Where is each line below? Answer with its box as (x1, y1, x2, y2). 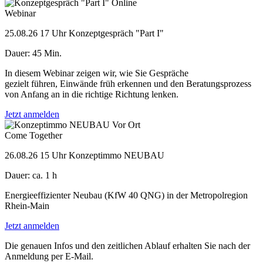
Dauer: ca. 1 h (5, 170, 57, 180)
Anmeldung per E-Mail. (5, 251, 93, 261)
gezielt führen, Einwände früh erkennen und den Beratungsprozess (5, 78, 251, 89)
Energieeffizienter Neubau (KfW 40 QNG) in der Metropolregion (5, 190, 248, 200)
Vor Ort (112, 119, 140, 130)
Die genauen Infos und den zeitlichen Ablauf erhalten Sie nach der (5, 240, 250, 251)
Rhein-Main (5, 200, 49, 211)
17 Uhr (40, 28, 66, 38)
